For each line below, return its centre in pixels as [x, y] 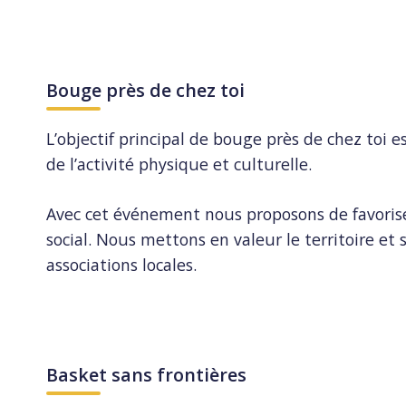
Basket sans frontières [147, 374]
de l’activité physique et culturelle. [179, 164]
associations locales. [122, 265]
